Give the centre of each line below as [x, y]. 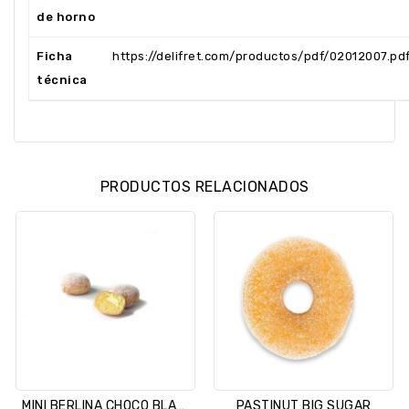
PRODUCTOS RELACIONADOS [204, 187]
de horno [66, 17]
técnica [62, 80]
